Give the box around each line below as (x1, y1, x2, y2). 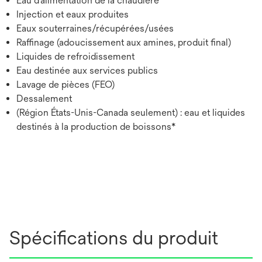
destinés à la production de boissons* (16, 121, 175, 133)
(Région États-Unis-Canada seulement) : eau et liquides (16, 107, 245, 119)
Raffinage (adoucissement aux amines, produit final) (16, 37, 231, 49)
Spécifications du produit (9, 227, 218, 249)
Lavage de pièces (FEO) (16, 79, 115, 91)
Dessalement (16, 93, 72, 105)
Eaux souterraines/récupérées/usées (16, 23, 174, 35)
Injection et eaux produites (16, 9, 129, 20)
